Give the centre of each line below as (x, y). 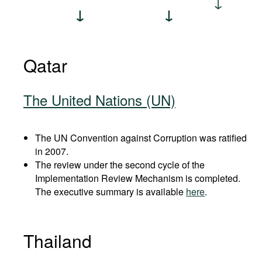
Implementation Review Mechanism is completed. (138, 178)
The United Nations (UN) (99, 100)
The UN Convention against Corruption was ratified (141, 138)
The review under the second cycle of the (120, 165)
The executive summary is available (111, 192)
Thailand (58, 241)
